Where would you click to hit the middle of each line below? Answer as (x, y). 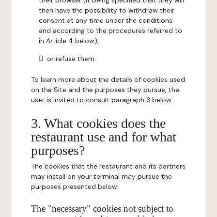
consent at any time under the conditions (106, 20)
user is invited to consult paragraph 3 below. (102, 100)
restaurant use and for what (104, 137)
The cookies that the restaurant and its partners (108, 166)
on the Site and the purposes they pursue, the (105, 90)
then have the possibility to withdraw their (107, 10)
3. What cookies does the (98, 123)
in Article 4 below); (69, 41)
